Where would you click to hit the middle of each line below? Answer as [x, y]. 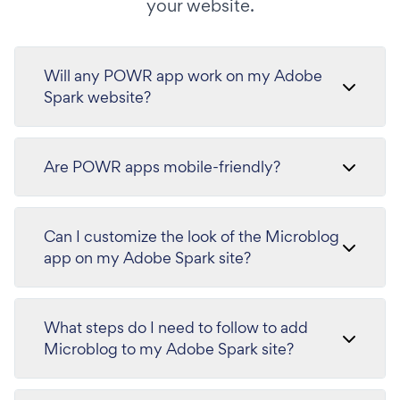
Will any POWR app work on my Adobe [183, 76]
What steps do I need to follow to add [176, 328]
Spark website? [97, 97]
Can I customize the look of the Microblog [192, 237]
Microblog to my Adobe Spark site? [169, 349]
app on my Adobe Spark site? [147, 258]
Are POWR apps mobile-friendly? [162, 167]
